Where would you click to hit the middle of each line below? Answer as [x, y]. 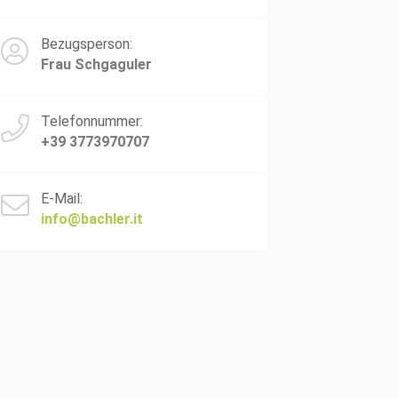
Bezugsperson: [87, 44]
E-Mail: [62, 199]
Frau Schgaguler [96, 64]
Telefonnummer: [92, 121]
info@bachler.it [92, 219]
